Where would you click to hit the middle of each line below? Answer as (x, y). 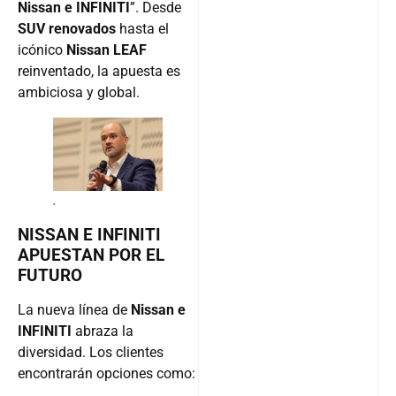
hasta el (142, 29)
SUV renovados (67, 29)
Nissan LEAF (107, 50)
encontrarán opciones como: (107, 374)
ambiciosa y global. (79, 93)
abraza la (103, 331)
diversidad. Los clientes (91, 353)
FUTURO (50, 276)
